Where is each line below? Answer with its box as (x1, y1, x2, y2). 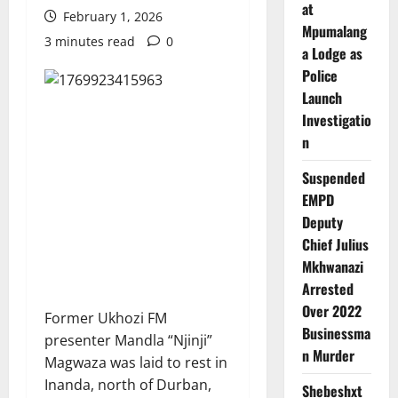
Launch (301, 86, 342, 108)
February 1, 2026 (60, 7, 163, 25)
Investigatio (301, 108, 371, 131)
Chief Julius (301, 233, 369, 255)
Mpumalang (301, 20, 367, 42)
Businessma (301, 322, 370, 344)
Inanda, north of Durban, (44, 374, 211, 394)
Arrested (301, 277, 354, 299)
